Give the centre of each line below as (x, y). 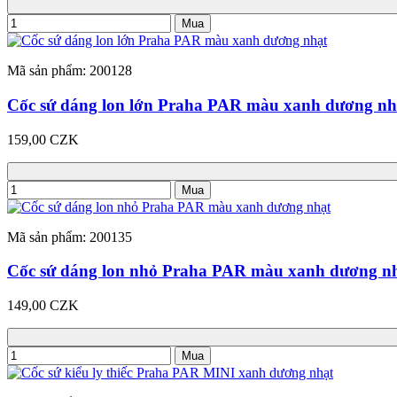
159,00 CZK (43, 139)
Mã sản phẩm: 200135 (70, 237)
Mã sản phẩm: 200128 (70, 71)
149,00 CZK (43, 306)
